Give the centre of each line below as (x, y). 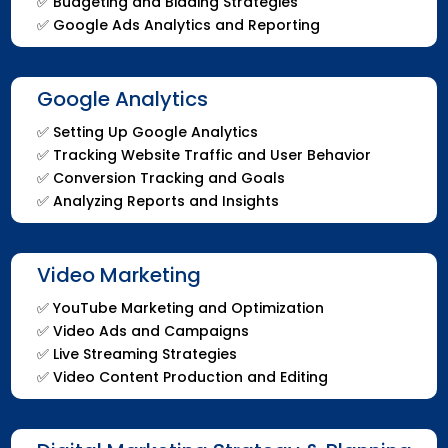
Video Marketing (118, 274)
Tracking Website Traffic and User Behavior (211, 154)
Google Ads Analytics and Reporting (186, 24)
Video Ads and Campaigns (150, 330)
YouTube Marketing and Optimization (188, 307)
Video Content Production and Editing (190, 376)
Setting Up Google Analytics (155, 131)
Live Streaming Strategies (144, 353)
